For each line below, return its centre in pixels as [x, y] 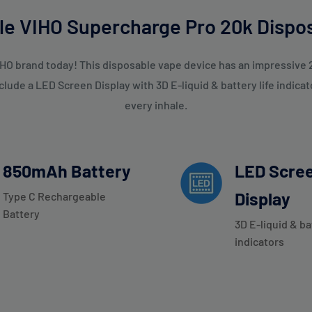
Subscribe [156, 49]
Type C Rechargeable [54, 196]
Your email [61, 8]
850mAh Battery [67, 171]
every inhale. [156, 105]
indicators [259, 242]
